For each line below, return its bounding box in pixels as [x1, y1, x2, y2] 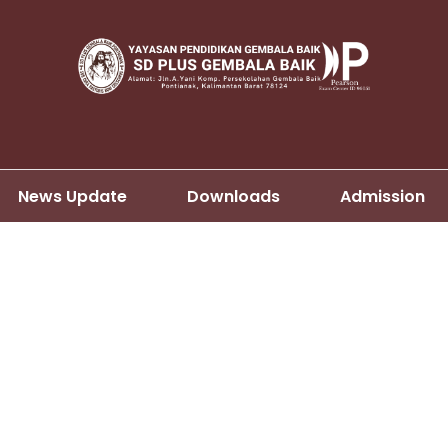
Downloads [186, 184, 280, 208]
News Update [17, 184, 127, 208]
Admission [339, 184, 425, 208]
